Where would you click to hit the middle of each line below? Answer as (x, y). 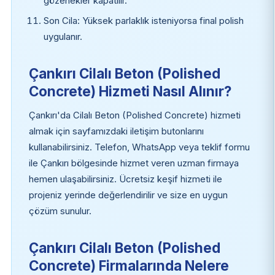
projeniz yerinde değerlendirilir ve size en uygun (128, 195)
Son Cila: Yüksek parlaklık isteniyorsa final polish (143, 21)
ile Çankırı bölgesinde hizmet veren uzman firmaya (134, 163)
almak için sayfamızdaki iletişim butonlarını (116, 131)
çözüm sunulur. (60, 211)
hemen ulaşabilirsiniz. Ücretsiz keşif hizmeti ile (125, 179)
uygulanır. (63, 37)
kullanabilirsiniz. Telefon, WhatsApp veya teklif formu (139, 147)
